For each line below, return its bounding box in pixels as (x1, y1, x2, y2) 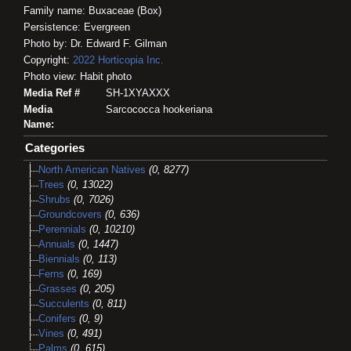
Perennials (38, 223, 86, 236)
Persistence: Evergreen (24, 21, 130, 34)
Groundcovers (38, 208, 102, 221)
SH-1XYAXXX (105, 87, 170, 100)
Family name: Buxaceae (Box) (24, 5, 161, 17)
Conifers (38, 313, 76, 325)
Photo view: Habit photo (24, 71, 132, 83)
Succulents (38, 298, 89, 310)
